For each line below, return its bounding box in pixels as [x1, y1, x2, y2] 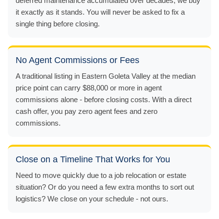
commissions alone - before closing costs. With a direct [16, 95, 192, 104]
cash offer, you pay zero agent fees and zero [16, 107, 157, 115]
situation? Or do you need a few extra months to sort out [16, 182, 194, 191]
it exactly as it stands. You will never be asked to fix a [16, 7, 185, 16]
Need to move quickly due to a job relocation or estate [16, 171, 186, 179]
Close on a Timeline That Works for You [16, 154, 170, 164]
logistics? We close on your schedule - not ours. [16, 194, 168, 203]
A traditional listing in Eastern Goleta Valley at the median [16, 71, 196, 80]
